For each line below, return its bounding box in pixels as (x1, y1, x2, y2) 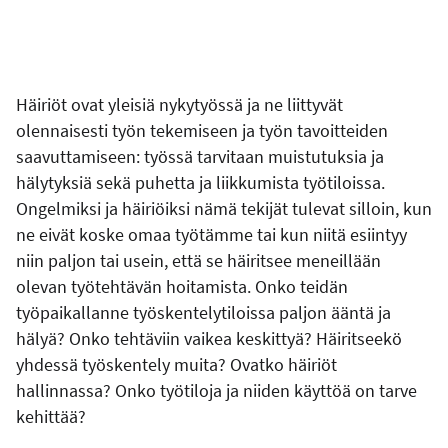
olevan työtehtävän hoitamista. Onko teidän (16, 274, 348, 298)
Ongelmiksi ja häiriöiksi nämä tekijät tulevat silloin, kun (16, 196, 432, 220)
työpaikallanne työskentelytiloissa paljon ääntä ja (16, 300, 391, 324)
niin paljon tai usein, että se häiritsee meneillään (16, 248, 381, 272)
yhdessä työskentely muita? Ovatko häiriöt (16, 352, 337, 376)
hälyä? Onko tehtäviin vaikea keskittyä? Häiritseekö (16, 326, 402, 350)
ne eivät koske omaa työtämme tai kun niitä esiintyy (16, 222, 407, 246)
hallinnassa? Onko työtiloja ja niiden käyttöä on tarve (16, 378, 417, 402)
